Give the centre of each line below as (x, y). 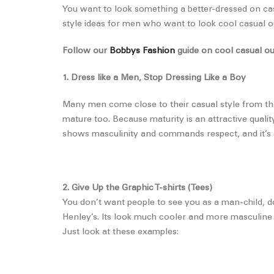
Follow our (86, 51)
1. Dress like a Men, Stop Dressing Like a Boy (154, 78)
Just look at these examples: (120, 232)
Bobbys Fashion (142, 51)
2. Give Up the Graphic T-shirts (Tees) (137, 188)
